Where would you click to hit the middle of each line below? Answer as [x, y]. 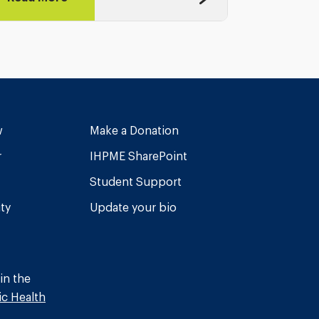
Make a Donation [134, 130]
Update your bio [133, 207]
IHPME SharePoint [138, 156]
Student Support [135, 182]
